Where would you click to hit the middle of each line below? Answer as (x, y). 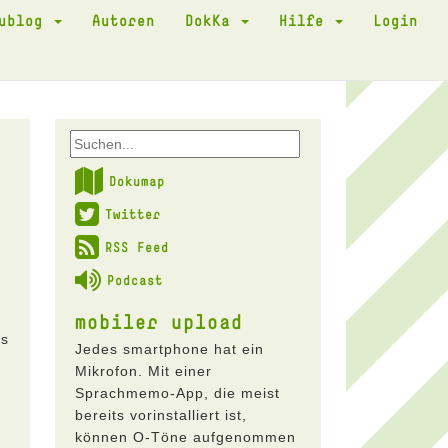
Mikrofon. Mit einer (143, 371)
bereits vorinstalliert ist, (160, 415)
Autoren (123, 20)
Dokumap (136, 181)
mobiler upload (158, 321)
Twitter (132, 214)
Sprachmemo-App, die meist (177, 393)
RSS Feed (136, 247)
